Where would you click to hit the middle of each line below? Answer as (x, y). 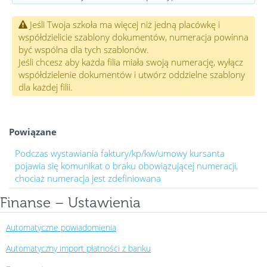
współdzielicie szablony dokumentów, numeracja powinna (133, 37)
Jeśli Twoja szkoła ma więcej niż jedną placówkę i (124, 24)
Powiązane (33, 131)
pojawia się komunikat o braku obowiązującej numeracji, (126, 165)
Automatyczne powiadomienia (61, 227)
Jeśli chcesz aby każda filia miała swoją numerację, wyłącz (131, 62)
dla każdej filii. (46, 87)
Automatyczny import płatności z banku (78, 248)
